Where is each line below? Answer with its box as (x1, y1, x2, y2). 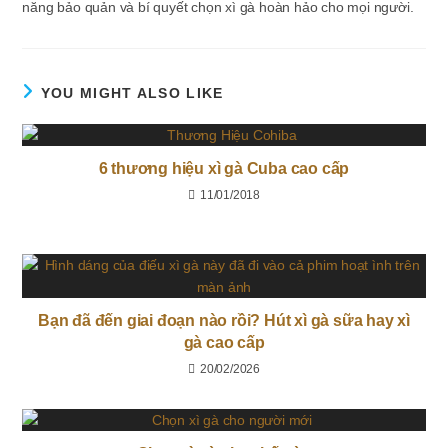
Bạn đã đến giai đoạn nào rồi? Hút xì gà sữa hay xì (38, 312, 410, 329)
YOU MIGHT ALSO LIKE (40, 85, 224, 101)
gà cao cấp (183, 334, 265, 351)
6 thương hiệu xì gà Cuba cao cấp (98, 160, 350, 177)
